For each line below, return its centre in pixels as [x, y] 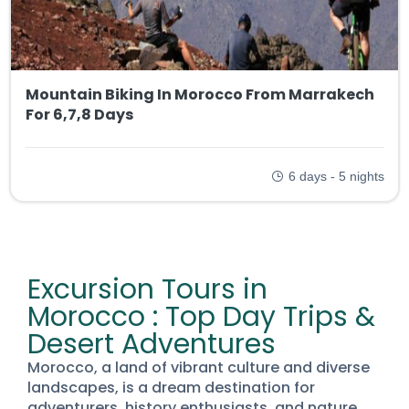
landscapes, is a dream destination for [171, 388]
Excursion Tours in [147, 290]
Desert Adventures [152, 345]
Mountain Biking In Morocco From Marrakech [199, 94]
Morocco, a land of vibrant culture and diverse [199, 368]
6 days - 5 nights [336, 176]
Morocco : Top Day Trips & [201, 317]
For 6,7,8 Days [79, 114]
